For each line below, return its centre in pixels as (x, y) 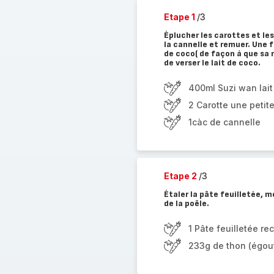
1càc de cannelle (224, 122)
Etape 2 (181, 176)
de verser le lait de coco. (212, 63)
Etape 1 (180, 17)
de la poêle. (186, 203)
